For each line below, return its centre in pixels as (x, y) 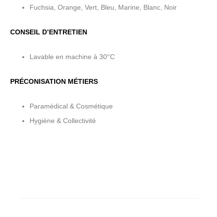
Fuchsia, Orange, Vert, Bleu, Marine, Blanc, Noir (103, 7)
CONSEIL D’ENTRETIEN (49, 32)
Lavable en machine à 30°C (72, 57)
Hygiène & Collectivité (63, 121)
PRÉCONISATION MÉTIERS (54, 81)
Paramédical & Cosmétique (71, 106)
